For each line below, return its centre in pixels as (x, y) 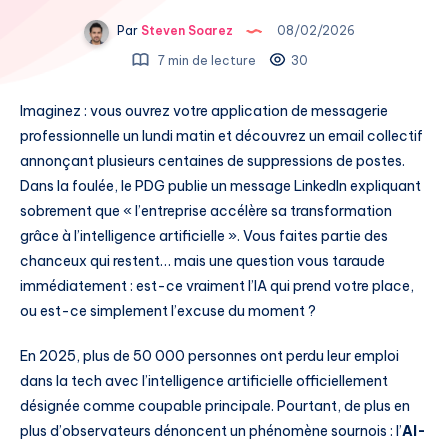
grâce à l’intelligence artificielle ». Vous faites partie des (204, 235)
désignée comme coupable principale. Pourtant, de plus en (215, 406)
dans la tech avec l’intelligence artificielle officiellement (204, 381)
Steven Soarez (185, 31)
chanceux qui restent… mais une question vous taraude (202, 260)
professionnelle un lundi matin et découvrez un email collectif (221, 135)
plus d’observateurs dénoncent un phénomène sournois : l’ (211, 431)
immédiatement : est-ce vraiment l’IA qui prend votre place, (217, 285)
